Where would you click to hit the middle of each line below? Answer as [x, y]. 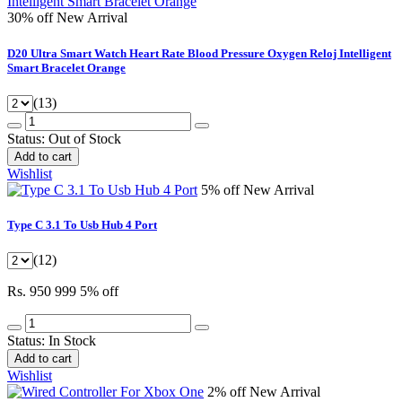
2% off [228, 392]
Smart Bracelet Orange [66, 67]
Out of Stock [85, 138]
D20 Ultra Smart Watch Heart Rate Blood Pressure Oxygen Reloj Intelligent [199, 53]
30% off [32, 18]
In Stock [72, 341]
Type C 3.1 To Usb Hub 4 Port [82, 224]
